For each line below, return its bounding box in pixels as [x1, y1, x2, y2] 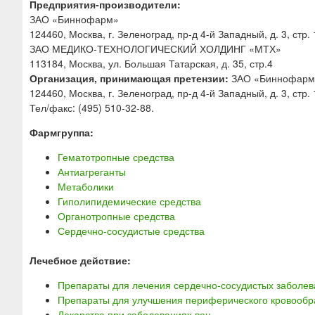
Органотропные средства [58, 209, 175, 224]
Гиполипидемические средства [58, 194, 201, 209]
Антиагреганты [58, 165, 126, 179]
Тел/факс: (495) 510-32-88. [30, 101, 154, 115]
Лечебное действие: [30, 253, 134, 268]
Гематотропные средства [58, 150, 174, 165]
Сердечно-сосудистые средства [58, 224, 205, 238]
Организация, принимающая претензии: [30, 71, 229, 86]
